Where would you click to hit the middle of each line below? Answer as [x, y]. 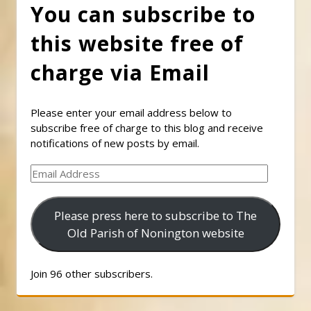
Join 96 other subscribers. [92, 274]
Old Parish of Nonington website [155, 233]
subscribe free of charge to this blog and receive [147, 127]
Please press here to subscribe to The [155, 216]
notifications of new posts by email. [115, 143]
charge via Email [120, 72]
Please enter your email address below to [131, 112]
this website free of [137, 43]
